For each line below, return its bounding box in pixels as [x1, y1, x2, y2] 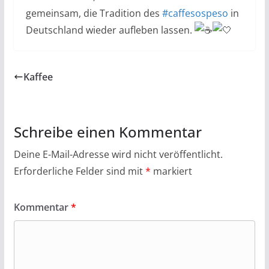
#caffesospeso [162, 6, 228, 20]
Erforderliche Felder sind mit [13, 164, 145, 178]
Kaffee [23, 70, 53, 83]
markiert [150, 164, 192, 178]
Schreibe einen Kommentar [13, 121, 202, 142]
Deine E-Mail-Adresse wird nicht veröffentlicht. [13, 147, 223, 161]
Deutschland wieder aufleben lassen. [25, 23, 195, 37]
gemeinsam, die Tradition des [25, 6, 162, 20]
